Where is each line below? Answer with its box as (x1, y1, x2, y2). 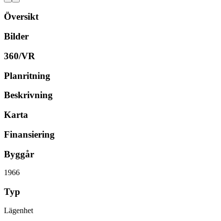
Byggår (4, 148, 34, 159)
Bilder (4, 31, 29, 42)
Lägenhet (4, 206, 33, 215)
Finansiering (4, 129, 55, 140)
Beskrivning (4, 90, 53, 101)
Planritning (4, 70, 50, 81)
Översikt (4, 11, 38, 22)
